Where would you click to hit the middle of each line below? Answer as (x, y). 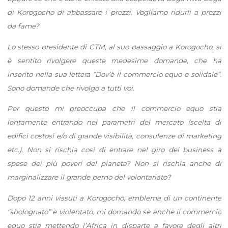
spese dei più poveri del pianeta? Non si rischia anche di (114, 163)
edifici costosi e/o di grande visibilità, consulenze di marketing (114, 136)
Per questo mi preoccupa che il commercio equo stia (114, 108)
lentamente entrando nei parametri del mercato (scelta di (114, 122)
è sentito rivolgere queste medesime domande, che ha (114, 60)
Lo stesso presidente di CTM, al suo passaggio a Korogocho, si (114, 47)
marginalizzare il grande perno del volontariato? (89, 177)
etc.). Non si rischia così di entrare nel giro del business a (114, 149)
